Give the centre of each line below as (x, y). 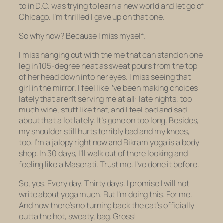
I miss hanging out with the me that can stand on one (111, 55)
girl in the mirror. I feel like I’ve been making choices (109, 88)
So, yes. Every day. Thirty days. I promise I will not (104, 183)
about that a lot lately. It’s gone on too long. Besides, (109, 121)
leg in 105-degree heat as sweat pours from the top (108, 66)
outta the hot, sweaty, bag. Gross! (78, 216)
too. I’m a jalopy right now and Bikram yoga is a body (109, 143)
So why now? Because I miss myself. (82, 36)
